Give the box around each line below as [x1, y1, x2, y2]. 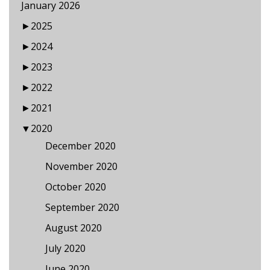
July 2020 [45, 241, 86, 255]
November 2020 [45, 159, 118, 173]
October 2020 [45, 180, 106, 193]
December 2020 [45, 139, 116, 152]
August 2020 [45, 221, 102, 234]
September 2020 [45, 200, 119, 214]
